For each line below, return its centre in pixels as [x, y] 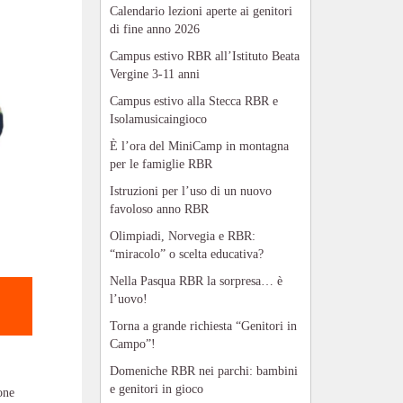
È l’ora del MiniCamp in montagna [199, 146]
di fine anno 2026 [155, 29]
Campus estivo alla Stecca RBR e [194, 101]
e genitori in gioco [157, 389]
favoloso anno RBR [159, 209]
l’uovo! [129, 299]
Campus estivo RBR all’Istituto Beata [205, 56]
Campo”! [133, 344]
